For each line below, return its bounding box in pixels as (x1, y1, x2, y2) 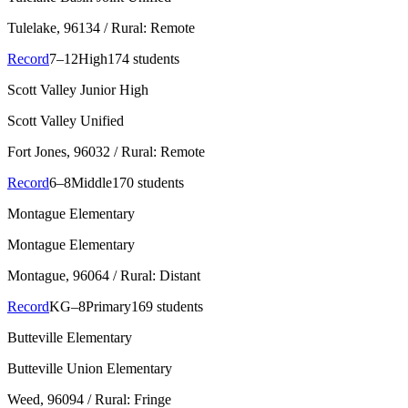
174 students (107, 51, 179, 67)
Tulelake (7, 20, 56, 36)
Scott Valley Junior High (7, 82, 148, 98)
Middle (71, 175, 112, 191)
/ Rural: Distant (109, 268, 200, 284)
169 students (131, 299, 203, 315)
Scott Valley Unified (7, 113, 124, 129)
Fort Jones (7, 144, 66, 160)
